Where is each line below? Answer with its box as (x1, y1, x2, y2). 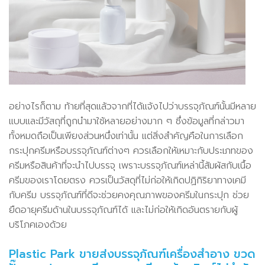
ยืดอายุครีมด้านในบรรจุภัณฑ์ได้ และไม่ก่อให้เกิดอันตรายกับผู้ (9, 202, 238, 217)
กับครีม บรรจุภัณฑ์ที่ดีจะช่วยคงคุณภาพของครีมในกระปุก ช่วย (9, 188, 249, 202)
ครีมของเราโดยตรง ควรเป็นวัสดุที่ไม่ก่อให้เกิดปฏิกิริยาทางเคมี (9, 173, 246, 188)
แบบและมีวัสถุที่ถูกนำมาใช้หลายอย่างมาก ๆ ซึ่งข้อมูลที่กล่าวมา (9, 114, 244, 128)
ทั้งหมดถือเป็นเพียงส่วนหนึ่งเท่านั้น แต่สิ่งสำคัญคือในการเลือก (9, 128, 243, 143)
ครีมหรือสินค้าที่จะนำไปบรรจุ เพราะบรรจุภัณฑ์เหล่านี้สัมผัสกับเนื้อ (9, 158, 251, 173)
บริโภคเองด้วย (9, 217, 67, 232)
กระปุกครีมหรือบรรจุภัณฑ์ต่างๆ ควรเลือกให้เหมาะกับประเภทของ (9, 143, 253, 158)
